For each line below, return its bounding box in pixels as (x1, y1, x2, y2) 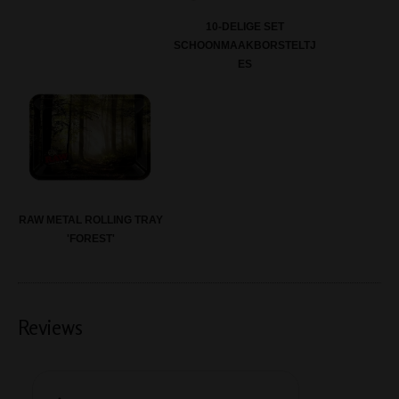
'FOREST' (66, 232, 115, 246)
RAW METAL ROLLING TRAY (18, 214, 163, 227)
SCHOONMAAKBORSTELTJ (173, 39, 316, 53)
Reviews (18, 315, 83, 340)
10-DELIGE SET (205, 20, 284, 34)
